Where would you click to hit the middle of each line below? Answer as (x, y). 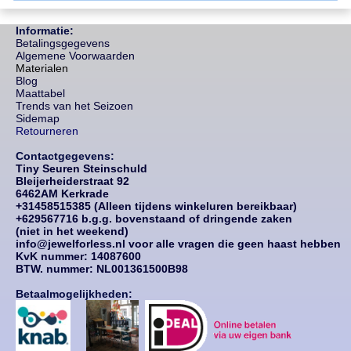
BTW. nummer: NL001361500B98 (102, 269)
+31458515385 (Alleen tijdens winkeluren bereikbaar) (156, 206)
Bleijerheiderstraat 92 (72, 181)
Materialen (42, 69)
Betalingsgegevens (63, 43)
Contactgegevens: (65, 156)
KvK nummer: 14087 (69, 257)
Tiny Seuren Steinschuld (81, 169)
